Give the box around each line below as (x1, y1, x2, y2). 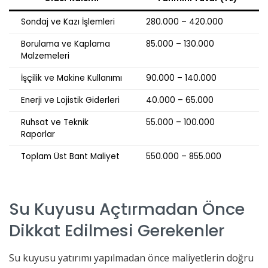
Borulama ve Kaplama (21, 38, 110, 50)
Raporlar (21, 128, 55, 140)
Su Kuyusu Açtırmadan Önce (9, 197, 245, 221)
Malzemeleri (21, 50, 69, 62)
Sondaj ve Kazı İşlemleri (21, 16, 115, 28)
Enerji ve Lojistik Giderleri (21, 94, 120, 106)
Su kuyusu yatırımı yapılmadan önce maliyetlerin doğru (9, 251, 254, 265)
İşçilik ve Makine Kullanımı (21, 72, 122, 84)
